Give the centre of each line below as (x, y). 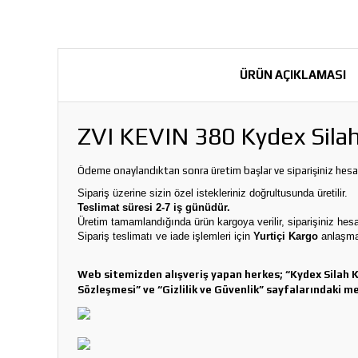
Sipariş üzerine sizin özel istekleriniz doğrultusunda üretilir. (213, 193)
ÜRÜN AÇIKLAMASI (292, 75)
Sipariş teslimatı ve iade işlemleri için (165, 236)
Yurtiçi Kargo (286, 236)
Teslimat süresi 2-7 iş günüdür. (154, 207)
